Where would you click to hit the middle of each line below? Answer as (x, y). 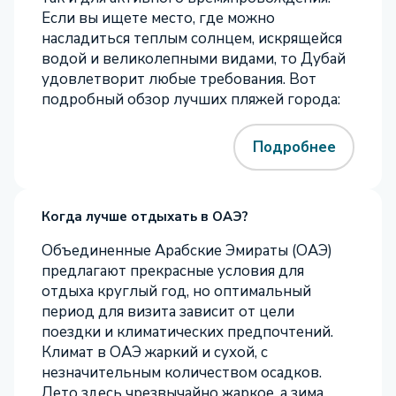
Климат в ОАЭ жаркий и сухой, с (155, 352)
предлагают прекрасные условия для (173, 271)
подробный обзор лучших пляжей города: (191, 99)
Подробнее (294, 147)
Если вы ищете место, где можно (158, 18)
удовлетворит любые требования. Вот (179, 79)
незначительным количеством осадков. (182, 373)
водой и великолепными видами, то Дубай (194, 59)
